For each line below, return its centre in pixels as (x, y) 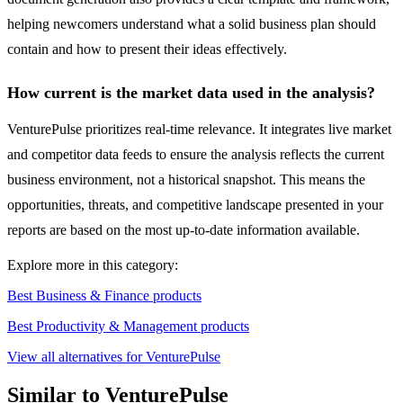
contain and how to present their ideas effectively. (147, 49)
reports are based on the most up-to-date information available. (184, 230)
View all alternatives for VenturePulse (114, 357)
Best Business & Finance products (104, 296)
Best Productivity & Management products (128, 327)
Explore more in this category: (93, 265)
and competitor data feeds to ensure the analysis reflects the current (196, 155)
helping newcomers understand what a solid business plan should (192, 24)
